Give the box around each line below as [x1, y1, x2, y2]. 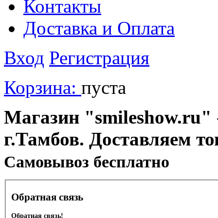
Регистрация [49, 47, 149, 68]
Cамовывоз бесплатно [4, 153, 169, 171]
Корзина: [4, 77, 81, 98]
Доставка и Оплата [23, 18, 175, 38]
